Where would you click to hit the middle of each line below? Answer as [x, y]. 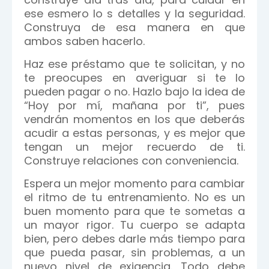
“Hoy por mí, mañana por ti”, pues [134, 105]
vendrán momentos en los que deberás [134, 119]
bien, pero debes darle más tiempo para [134, 239]
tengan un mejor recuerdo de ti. [134, 147]
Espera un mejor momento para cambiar [134, 183]
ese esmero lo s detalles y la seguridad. [134, 14]
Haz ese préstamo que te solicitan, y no [134, 64]
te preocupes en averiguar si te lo [134, 78]
